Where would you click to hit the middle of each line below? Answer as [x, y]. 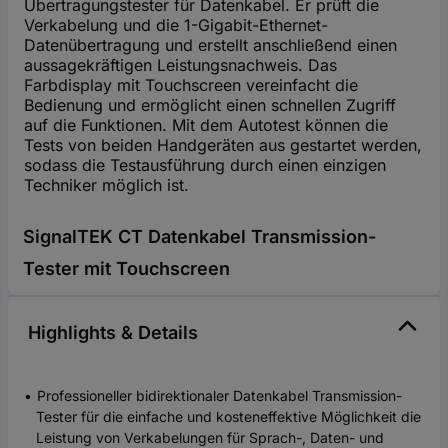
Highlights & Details [113, 333]
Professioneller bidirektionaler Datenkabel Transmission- [219, 396]
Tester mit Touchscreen [126, 269]
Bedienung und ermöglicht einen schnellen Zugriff [210, 105]
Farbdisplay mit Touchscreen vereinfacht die [191, 85]
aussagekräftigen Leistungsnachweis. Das [180, 65]
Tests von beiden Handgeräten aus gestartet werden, [223, 145]
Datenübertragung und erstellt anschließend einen [210, 45]
